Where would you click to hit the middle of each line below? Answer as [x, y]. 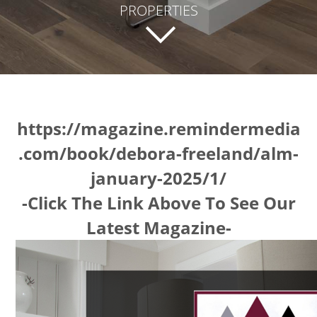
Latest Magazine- [158, 228]
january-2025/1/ [158, 178]
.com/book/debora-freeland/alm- [158, 154]
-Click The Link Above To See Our [158, 203]
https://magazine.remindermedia [158, 129]
